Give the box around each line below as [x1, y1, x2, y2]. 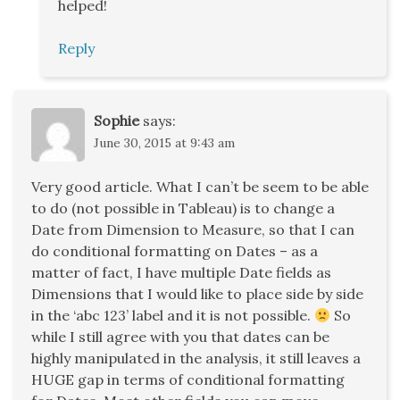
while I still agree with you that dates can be [31, 328, 329, 346]
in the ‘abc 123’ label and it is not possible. [31, 306, 314, 325]
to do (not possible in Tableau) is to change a [31, 199, 335, 218]
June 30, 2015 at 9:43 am [94, 135, 235, 152]
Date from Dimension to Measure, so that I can [31, 221, 354, 239]
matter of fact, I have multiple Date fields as [31, 263, 331, 282]
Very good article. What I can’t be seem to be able [31, 178, 369, 196]
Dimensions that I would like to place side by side [31, 285, 363, 304]
